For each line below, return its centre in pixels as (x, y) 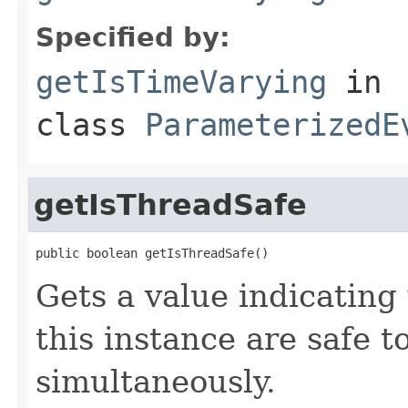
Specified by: (133, 37)
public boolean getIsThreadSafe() (152, 253)
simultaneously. (156, 381)
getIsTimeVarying (181, 82)
